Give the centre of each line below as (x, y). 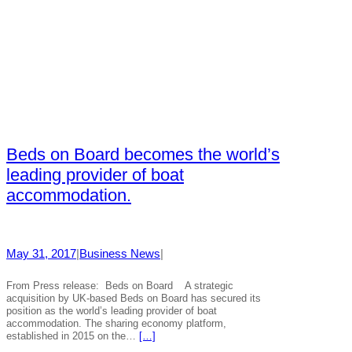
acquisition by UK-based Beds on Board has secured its (134, 298)
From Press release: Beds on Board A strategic (120, 285)
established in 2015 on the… (73, 335)
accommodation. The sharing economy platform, (116, 323)
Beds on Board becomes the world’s (143, 154)
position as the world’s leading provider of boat (112, 310)
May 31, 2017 (41, 254)
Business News (120, 254)
